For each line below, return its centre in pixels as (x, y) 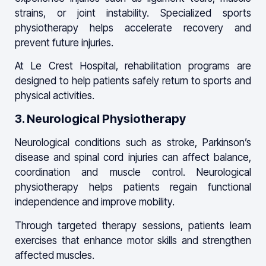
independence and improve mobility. (95, 202)
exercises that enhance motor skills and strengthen (133, 240)
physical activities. (55, 95)
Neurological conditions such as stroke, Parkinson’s (133, 143)
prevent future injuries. (64, 42)
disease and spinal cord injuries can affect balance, (133, 158)
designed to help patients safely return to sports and (133, 80)
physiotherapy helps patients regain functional (133, 187)
